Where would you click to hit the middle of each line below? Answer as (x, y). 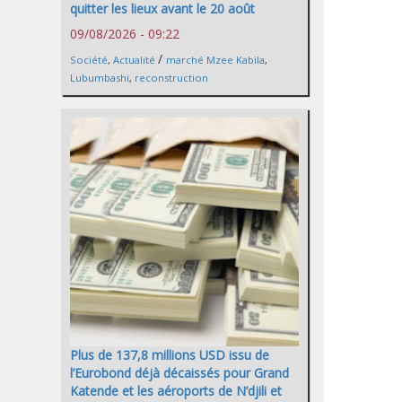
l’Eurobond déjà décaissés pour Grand (179, 372)
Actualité (134, 59)
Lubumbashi (100, 77)
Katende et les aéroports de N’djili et (176, 390)
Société (89, 59)
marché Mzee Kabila (215, 59)
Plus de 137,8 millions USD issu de (170, 354)
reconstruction (171, 77)
